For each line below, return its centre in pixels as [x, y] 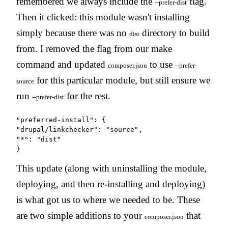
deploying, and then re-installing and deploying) [111, 184]
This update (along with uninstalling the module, [111, 168]
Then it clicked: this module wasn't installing [103, 17]
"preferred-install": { [61, 120]
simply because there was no [73, 33]
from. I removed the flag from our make [94, 48]
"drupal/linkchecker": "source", [79, 129]
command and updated [62, 64]
